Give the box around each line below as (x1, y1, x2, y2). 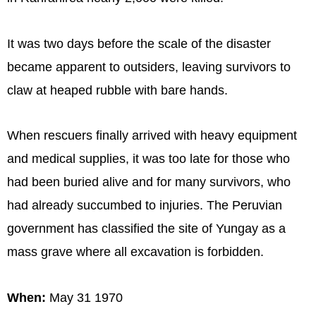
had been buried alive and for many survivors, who (7, 175, 291, 190)
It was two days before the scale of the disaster (7, 36, 271, 51)
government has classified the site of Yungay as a (7, 221, 286, 236)
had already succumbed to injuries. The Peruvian (7, 198, 282, 213)
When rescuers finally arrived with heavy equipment (7, 128, 297, 143)
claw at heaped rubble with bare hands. (7, 83, 228, 97)
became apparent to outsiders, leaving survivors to (7, 59, 291, 74)
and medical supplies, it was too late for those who (7, 152, 290, 166)
